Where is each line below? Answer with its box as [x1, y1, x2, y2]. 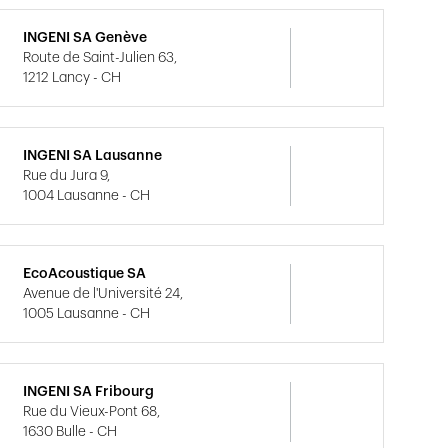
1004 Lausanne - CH [23, 189, 151, 203]
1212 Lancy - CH [23, 71, 122, 85]
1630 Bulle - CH [23, 425, 118, 439]
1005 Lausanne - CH [23, 307, 151, 321]
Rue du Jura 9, [23, 169, 111, 183]
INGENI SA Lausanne [23, 149, 163, 163]
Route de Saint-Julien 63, [23, 51, 178, 65]
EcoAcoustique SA [23, 267, 147, 281]
